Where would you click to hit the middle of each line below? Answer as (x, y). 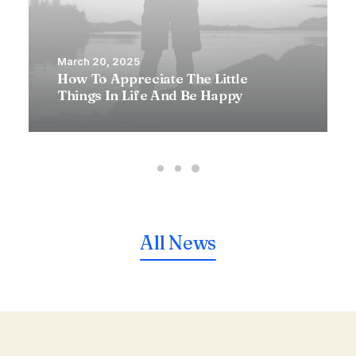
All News (178, 243)
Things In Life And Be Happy (150, 95)
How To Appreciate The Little (153, 78)
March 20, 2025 (99, 61)
